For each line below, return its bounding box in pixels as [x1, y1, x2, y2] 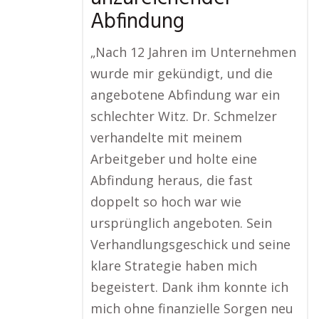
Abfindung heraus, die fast [90, 172, 253, 189]
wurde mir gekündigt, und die [90, 65, 273, 82]
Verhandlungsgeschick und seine [90, 236, 291, 253]
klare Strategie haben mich [90, 257, 257, 274]
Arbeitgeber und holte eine [90, 150, 257, 167]
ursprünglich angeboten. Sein [90, 214, 272, 231]
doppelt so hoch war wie [90, 193, 241, 210]
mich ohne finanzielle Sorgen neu [90, 300, 293, 317]
